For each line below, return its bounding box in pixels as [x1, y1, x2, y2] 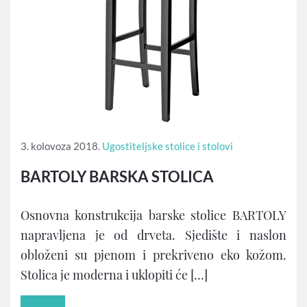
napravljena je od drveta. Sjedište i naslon [21, 226, 286, 243]
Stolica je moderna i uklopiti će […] [21, 266, 208, 283]
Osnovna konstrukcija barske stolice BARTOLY [21, 206, 286, 223]
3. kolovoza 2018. [21, 139, 100, 152]
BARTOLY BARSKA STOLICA [21, 167, 214, 186]
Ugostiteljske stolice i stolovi [102, 139, 233, 152]
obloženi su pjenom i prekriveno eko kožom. [21, 246, 286, 263]
